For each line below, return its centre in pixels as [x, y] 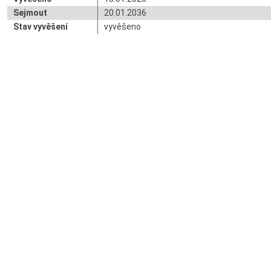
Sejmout [30, 13]
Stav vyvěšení [41, 27]
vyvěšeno [122, 27]
